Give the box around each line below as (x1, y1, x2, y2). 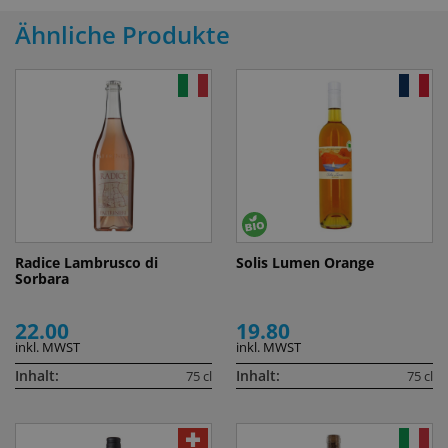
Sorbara (15, 269, 69, 289)
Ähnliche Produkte (15, 18, 230, 52)
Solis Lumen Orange (236, 253, 374, 273)
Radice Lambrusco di (15, 253, 158, 273)
